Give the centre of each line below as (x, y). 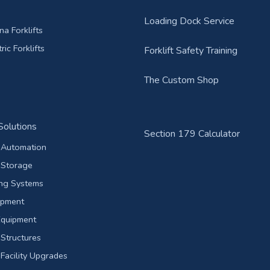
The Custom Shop (181, 80)
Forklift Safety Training (191, 51)
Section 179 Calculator (192, 134)
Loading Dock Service (189, 21)
